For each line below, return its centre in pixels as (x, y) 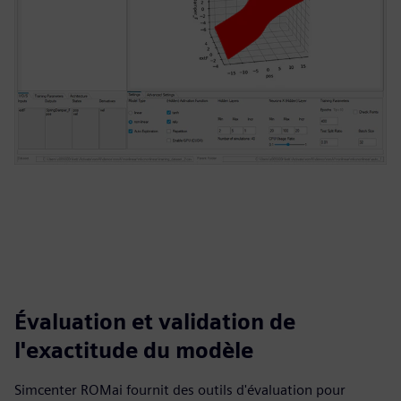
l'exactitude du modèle (134, 350)
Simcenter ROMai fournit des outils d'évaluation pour (180, 390)
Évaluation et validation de (155, 322)
